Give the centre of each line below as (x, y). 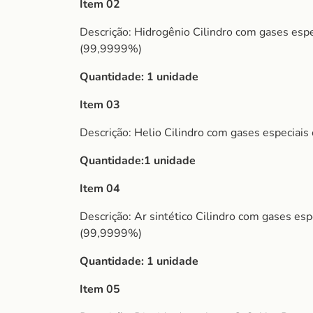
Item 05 (100, 289)
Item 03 (100, 105)
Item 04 (100, 189)
